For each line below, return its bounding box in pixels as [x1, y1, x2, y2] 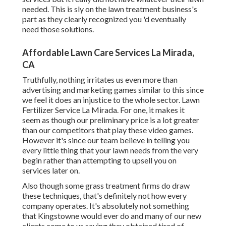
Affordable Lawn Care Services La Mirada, [22, 47, 194, 59]
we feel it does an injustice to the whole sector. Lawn [22, 95, 200, 105]
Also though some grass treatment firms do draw [22, 181, 190, 191]
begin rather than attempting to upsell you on [22, 155, 177, 165]
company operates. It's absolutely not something [22, 201, 189, 211]
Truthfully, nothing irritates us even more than [22, 75, 178, 85]
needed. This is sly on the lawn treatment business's [22, 4, 197, 14]
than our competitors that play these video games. [22, 125, 193, 135]
